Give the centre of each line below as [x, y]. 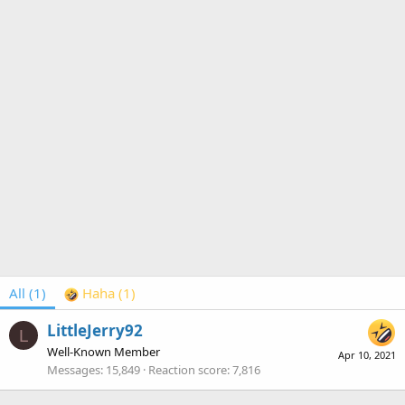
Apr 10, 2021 [367, 355]
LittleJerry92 [95, 331]
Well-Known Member [104, 352]
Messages [74, 370]
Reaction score [188, 370]
